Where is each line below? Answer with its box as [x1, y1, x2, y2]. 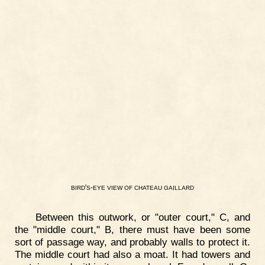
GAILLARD [164, 184, 194, 191]
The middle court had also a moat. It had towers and [15, 248, 250, 261]
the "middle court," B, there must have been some [15, 224, 250, 236]
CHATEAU [134, 184, 162, 191]
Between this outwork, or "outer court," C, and [35, 211, 250, 224]
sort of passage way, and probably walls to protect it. [15, 236, 250, 248]
